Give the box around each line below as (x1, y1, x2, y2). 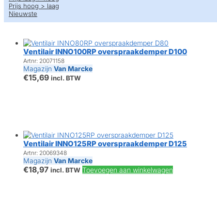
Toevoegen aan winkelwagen (82, 166, 173, 174)
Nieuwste (9, 10, 37, 18)
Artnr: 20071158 (23, 57, 64, 65)
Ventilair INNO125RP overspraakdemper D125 (23, 139, 187, 149)
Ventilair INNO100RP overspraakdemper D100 (23, 47, 187, 57)
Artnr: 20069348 (23, 149, 67, 157)
